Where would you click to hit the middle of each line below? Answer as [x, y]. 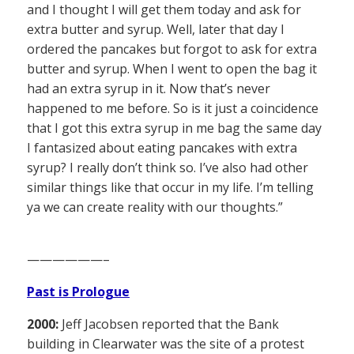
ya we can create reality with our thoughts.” [155, 207]
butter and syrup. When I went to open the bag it [172, 68]
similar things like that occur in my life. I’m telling [170, 187]
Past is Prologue [78, 291]
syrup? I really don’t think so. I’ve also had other [168, 167]
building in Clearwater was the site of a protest [166, 343]
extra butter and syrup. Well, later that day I [156, 29]
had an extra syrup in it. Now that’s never [149, 88]
